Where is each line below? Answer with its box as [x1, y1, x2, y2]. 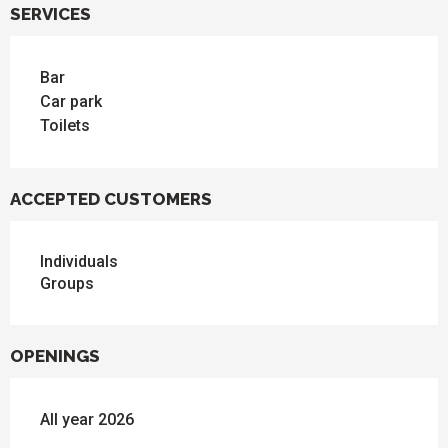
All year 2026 [40, 410, 134, 430]
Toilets [40, 116, 90, 136]
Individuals [40, 252, 118, 272]
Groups [40, 274, 94, 294]
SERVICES [10, 4, 91, 25]
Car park [40, 92, 102, 112]
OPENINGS [10, 346, 100, 367]
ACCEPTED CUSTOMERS [10, 189, 212, 210]
